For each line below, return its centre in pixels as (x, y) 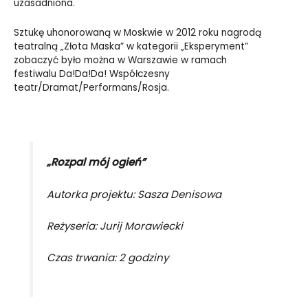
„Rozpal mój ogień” (96, 162)
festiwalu (35, 74)
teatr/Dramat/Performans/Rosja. (91, 88)
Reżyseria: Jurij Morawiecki (114, 226)
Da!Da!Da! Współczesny (114, 74)
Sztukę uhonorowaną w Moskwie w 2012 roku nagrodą (137, 33)
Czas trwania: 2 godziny (107, 258)
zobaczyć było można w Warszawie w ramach (120, 60)
